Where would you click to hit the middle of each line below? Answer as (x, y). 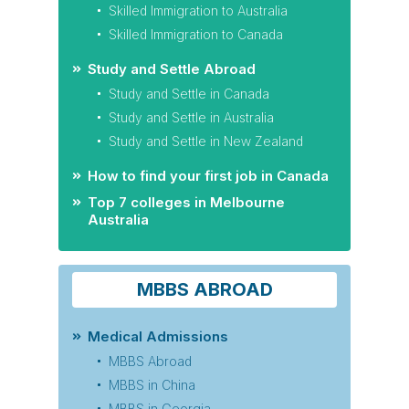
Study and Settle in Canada (189, 94)
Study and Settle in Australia (191, 117)
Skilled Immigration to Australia (198, 10)
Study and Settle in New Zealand (206, 141)
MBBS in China (152, 385)
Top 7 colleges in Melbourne (186, 202)
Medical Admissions (158, 336)
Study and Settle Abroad (172, 69)
